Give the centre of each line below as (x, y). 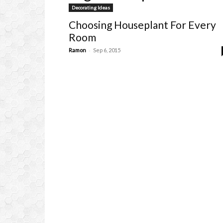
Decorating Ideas (91, 7)
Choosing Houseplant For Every (142, 25)
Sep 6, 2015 (107, 50)
